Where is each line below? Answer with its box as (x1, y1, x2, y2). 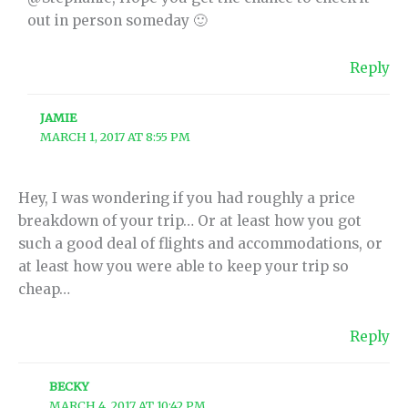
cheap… (18, 280, 70, 299)
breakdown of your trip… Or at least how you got (18, 212, 362, 230)
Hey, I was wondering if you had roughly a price (18, 189, 355, 208)
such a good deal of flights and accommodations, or (18, 235, 382, 253)
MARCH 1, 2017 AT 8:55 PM (40, 129, 191, 145)
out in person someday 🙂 (27, 12, 209, 30)
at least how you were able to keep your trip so (18, 258, 349, 276)
